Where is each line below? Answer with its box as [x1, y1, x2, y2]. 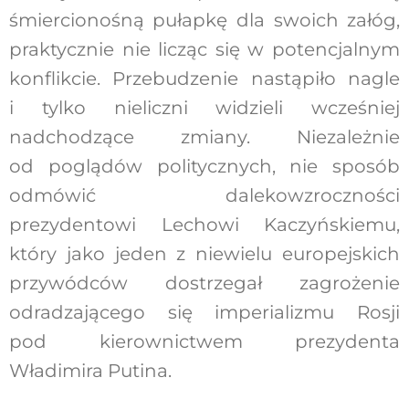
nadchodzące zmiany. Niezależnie [8, 125, 401, 148]
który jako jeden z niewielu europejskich [8, 242, 401, 265]
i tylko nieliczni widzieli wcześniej [8, 96, 401, 119]
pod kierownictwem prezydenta [8, 330, 401, 352]
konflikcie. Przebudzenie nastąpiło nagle [8, 67, 401, 89]
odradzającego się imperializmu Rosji [8, 300, 401, 323]
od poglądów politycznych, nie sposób [8, 154, 401, 177]
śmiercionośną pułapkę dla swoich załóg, [8, 8, 401, 31]
